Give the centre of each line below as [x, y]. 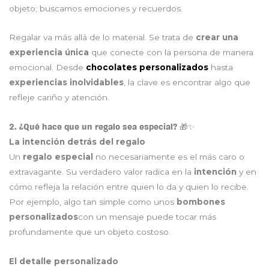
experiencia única [49, 53]
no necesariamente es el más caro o [169, 157]
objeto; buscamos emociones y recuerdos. [96, 8]
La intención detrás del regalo [77, 142]
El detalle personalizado [64, 261]
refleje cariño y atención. [59, 98]
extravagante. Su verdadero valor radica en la [101, 172]
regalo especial [58, 157]
